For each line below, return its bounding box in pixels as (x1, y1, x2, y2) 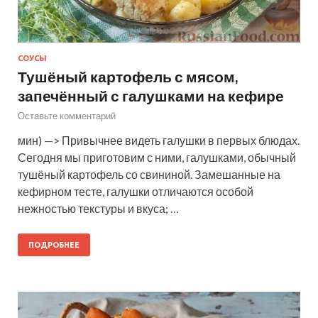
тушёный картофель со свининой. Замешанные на (18, 167, 280, 181)
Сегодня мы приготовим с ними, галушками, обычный (18, 150, 296, 164)
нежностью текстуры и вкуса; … (18, 201, 179, 215)
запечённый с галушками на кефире (18, 86, 284, 104)
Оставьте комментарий (18, 109, 116, 121)
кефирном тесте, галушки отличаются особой (18, 184, 253, 198)
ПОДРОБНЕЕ (28, 240, 79, 249)
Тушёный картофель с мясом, (18, 67, 238, 85)
